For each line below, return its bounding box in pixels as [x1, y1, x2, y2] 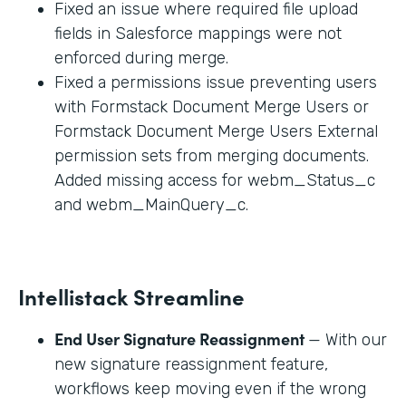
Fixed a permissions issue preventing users [54, 72, 377, 92]
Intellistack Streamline [18, 280, 245, 311]
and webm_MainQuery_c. [54, 194, 248, 215]
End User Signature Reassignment [54, 326, 308, 350]
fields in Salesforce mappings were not [54, 23, 342, 43]
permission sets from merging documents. [54, 145, 369, 166]
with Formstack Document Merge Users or [54, 96, 369, 117]
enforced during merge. [54, 47, 233, 68]
